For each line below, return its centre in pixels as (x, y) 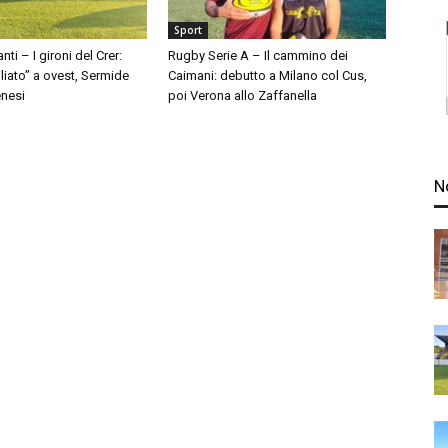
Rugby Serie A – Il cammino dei (258, 55)
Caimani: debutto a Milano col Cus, (267, 75)
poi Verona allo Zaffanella (242, 95)
